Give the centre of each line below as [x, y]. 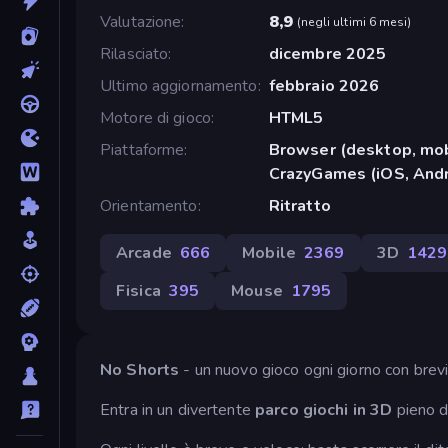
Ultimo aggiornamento [179, 85]
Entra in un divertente [178, 409]
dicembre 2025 [327, 53]
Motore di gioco [155, 117]
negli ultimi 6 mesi [354, 21]
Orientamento [149, 205]
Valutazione [141, 21]
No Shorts [140, 369]
